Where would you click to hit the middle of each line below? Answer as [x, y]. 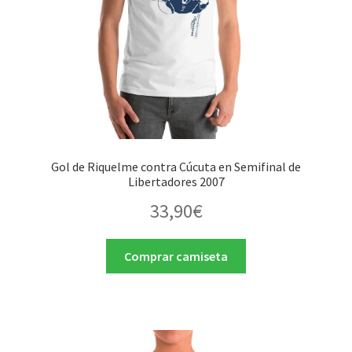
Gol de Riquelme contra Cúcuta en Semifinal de [176, 167]
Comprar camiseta [176, 256]
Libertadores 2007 [176, 182]
